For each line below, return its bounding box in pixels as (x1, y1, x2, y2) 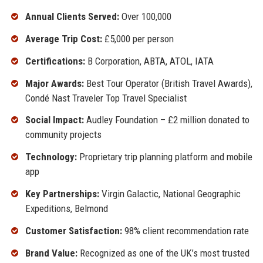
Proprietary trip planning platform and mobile (76, 151, 252, 163)
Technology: (25, 151, 77, 163)
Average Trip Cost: (25, 32, 102, 45)
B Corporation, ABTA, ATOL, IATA (85, 55, 214, 67)
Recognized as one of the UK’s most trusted (77, 247, 249, 259)
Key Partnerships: (25, 187, 99, 200)
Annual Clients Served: (25, 11, 119, 23)
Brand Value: (25, 247, 77, 259)
